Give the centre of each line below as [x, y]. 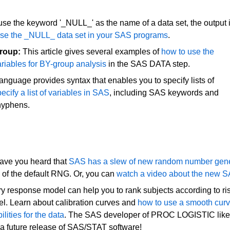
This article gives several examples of [91, 52]
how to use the [188, 52]
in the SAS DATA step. [148, 64]
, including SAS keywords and [164, 93]
